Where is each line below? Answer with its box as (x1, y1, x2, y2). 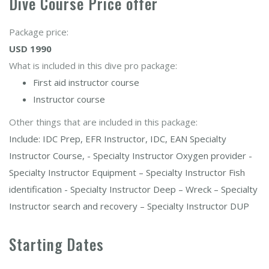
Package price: (9, 26, 68, 38)
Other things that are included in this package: (9, 116, 198, 128)
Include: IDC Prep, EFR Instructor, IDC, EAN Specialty (9, 133, 226, 145)
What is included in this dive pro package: (9, 59, 177, 71)
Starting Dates (9, 233, 104, 255)
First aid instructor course (33, 76, 139, 88)
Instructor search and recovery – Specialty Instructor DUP (9, 200, 249, 212)
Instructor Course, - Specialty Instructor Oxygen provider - (9, 150, 252, 162)
